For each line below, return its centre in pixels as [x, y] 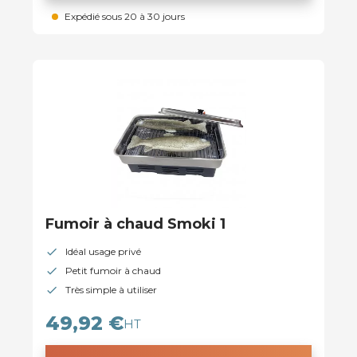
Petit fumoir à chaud [113, 270]
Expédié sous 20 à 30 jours [125, 16]
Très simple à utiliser [111, 289]
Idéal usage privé [103, 251]
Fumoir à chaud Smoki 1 [135, 224]
